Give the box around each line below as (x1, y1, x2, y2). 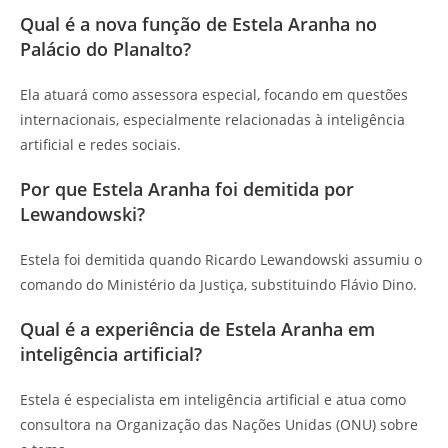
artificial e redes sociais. (20, 134, 181, 154)
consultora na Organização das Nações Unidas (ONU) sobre (20, 414, 418, 434)
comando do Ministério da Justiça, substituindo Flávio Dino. (20, 274, 417, 294)
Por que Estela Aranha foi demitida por (20, 176, 354, 201)
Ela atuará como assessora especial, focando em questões (20, 84, 408, 104)
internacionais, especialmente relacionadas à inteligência (20, 109, 405, 129)
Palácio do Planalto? (20, 36, 191, 61)
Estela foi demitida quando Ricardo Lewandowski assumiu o (20, 249, 422, 269)
